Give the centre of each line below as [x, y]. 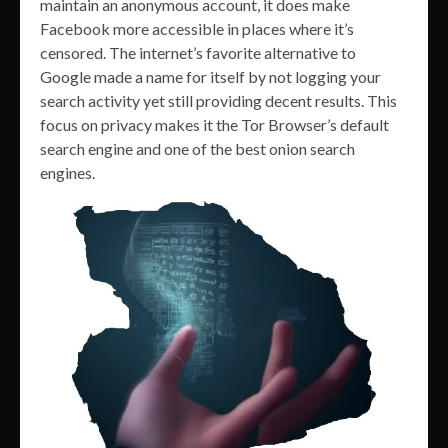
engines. [67, 173]
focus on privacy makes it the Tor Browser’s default [214, 125]
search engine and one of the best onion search [197, 149]
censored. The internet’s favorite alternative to [198, 53]
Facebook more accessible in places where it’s [197, 29]
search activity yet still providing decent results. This [218, 101]
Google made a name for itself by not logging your [210, 77]
